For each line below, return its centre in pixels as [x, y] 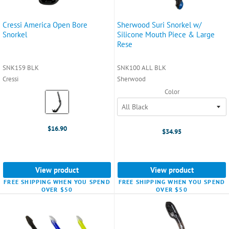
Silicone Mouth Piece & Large [166, 34]
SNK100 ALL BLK [142, 67]
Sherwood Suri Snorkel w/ [159, 25]
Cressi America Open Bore [45, 25]
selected [59, 115]
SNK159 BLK [21, 67]
